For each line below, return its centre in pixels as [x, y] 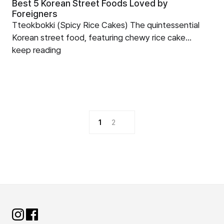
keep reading [36, 50]
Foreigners [35, 14]
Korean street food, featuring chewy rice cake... [102, 37]
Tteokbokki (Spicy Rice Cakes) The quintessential [106, 25]
